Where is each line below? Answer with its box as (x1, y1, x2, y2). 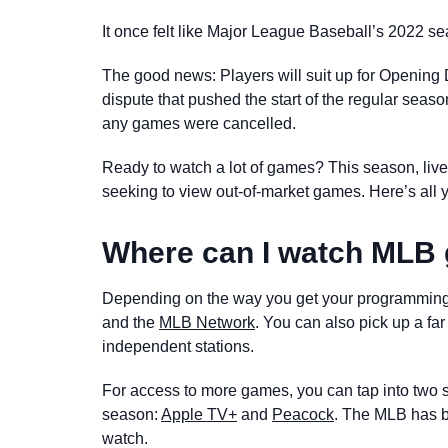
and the (102, 313, 159, 331)
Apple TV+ (161, 405, 237, 423)
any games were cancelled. (102, 114, 300, 132)
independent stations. (102, 337, 254, 355)
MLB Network (159, 313, 255, 331)
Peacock (272, 405, 334, 423)
